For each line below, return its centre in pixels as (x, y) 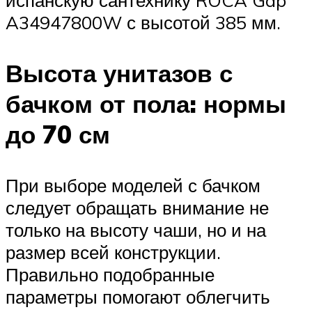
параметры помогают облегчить (138, 297)
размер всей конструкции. (113, 252)
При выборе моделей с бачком (133, 186)
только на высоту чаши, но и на (136, 230)
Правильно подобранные (110, 275)
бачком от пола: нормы (146, 104)
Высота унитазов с (119, 73)
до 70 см (58, 135)
